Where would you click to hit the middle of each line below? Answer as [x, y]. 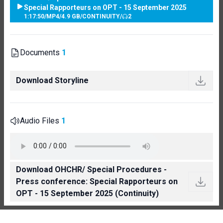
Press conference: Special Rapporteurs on [97, 181]
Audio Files [41, 120]
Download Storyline [52, 80]
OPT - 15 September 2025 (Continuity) [87, 193]
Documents [41, 52]
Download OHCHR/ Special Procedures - [91, 169]
